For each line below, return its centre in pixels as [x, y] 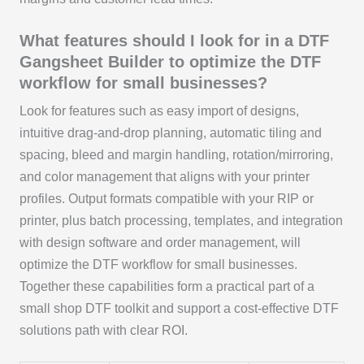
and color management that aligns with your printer [164, 177]
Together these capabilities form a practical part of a [167, 287]
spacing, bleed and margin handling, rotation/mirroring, [176, 155]
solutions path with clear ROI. [103, 331]
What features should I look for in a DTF [174, 41]
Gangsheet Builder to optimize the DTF [170, 62]
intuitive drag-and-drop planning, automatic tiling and [170, 133]
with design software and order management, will [160, 243]
